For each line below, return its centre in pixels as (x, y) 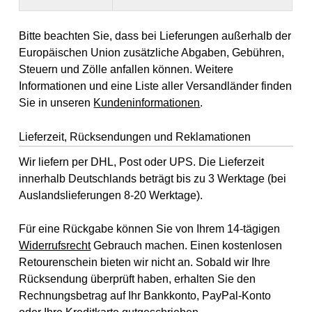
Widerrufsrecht (55, 245)
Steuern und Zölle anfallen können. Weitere (126, 70)
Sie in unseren (56, 103)
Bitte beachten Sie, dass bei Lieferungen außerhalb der (155, 36)
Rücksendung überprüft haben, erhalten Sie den (138, 279)
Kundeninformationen (147, 103)
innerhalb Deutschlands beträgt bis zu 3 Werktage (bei (153, 178)
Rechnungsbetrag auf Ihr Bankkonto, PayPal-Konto (145, 295)
